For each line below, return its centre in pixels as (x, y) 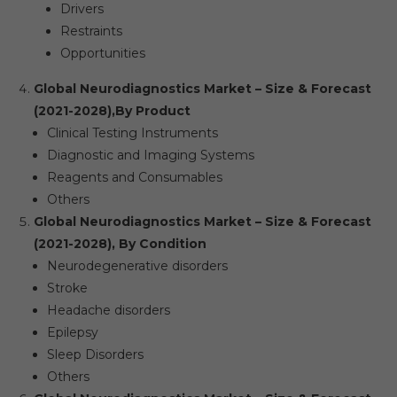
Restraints (91, 31)
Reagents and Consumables (134, 177)
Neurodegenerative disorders (137, 266)
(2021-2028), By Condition (120, 244)
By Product (152, 111)
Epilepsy (72, 332)
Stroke (67, 288)
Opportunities (102, 53)
